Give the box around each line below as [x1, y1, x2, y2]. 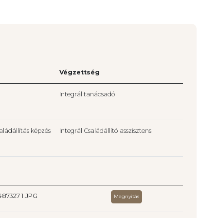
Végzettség [59, 69, 100, 76]
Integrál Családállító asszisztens [59, 127, 151, 135]
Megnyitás [114, 193, 140, 200]
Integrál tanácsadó [59, 91, 115, 98]
